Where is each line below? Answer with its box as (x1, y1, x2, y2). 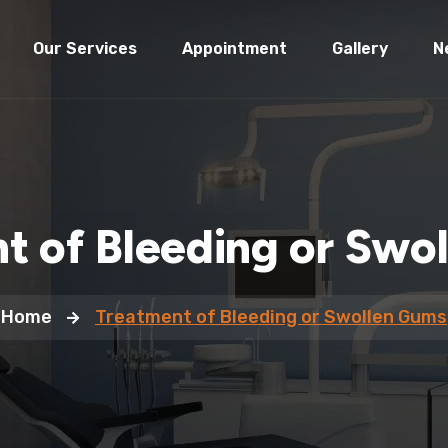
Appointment (182, 39, 287, 58)
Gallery (332, 39, 388, 58)
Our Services (33, 39, 137, 58)
